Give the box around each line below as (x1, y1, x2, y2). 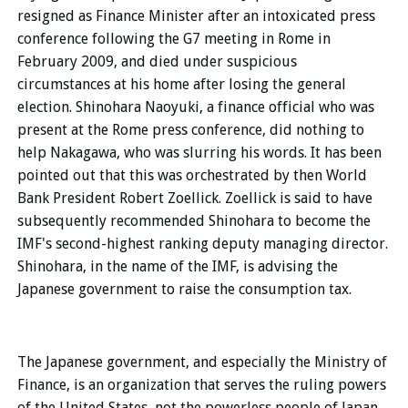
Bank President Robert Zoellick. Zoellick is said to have (16, 189, 372, 208)
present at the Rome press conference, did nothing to (16, 121, 364, 139)
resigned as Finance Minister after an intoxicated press (16, 7, 375, 25)
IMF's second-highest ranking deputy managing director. (16, 235, 388, 253)
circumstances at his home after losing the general (16, 76, 346, 94)
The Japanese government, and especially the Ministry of (16, 353, 387, 372)
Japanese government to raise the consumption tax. (16, 280, 352, 299)
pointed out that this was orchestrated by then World (16, 167, 367, 185)
